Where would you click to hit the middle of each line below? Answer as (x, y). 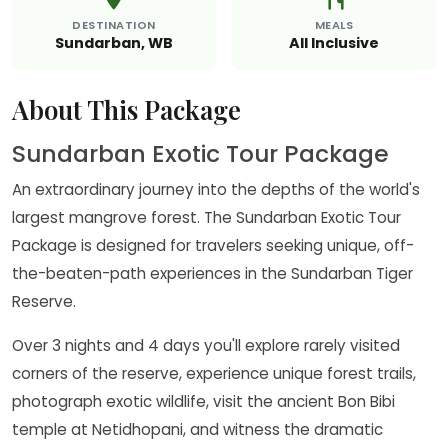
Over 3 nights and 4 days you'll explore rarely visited (206, 345)
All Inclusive (334, 42)
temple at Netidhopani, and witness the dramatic (197, 429)
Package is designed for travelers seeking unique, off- (213, 245)
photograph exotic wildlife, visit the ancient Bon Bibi (203, 401)
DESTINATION (114, 24)
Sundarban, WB (114, 42)
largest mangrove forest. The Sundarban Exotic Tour (206, 217)
